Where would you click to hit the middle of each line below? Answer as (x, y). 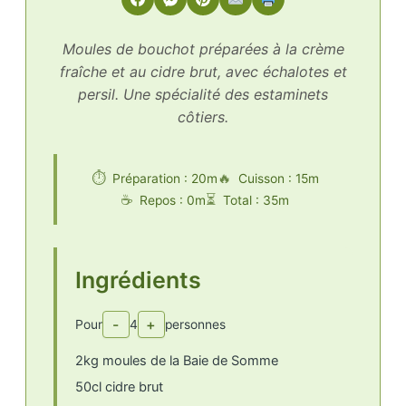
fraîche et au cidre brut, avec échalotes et (203, 72)
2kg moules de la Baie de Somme (176, 360)
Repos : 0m (173, 201)
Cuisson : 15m (278, 179)
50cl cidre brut (119, 387)
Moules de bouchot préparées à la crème (203, 49)
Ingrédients (138, 280)
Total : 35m (256, 201)
